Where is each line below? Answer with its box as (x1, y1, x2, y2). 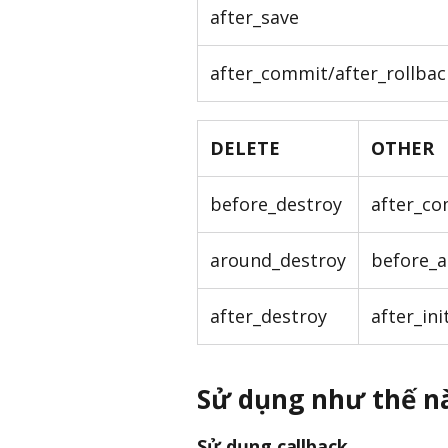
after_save (210, 4, 299, 29)
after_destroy (210, 303, 327, 328)
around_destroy (210, 247, 346, 272)
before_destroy (210, 191, 342, 216)
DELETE (210, 135, 280, 160)
